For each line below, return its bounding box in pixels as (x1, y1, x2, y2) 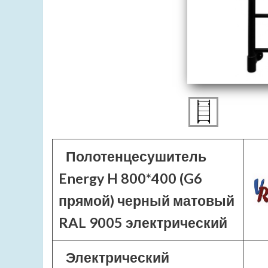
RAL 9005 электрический (59, 214, 227, 231)
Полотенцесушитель (65, 148, 206, 165)
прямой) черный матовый (59, 192, 234, 209)
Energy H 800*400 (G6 (59, 170, 202, 187)
